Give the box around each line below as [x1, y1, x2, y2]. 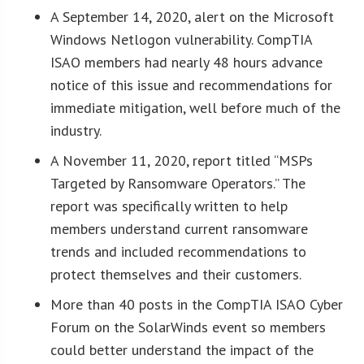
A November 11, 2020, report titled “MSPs [50, 150, 314, 170]
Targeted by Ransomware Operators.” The [50, 173, 306, 193]
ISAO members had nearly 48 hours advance [50, 52, 323, 71]
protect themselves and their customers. [50, 264, 302, 284]
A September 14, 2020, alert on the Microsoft [50, 6, 335, 26]
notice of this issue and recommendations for [50, 75, 333, 94]
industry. [50, 120, 102, 140]
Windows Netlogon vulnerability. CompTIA [50, 29, 313, 49]
